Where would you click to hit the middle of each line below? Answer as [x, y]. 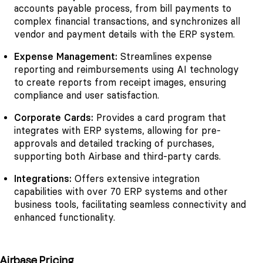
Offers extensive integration [136, 179]
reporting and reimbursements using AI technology [127, 70]
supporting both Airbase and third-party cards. [117, 157]
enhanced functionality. [65, 218]
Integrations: [43, 179]
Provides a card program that [160, 118]
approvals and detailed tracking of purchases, [114, 144]
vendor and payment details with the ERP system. [124, 34]
